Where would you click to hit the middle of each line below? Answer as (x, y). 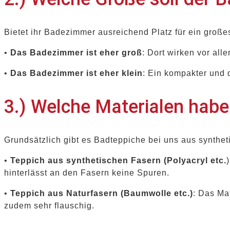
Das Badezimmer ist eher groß (76, 52)
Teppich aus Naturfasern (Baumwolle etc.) (102, 193)
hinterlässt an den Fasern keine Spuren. (87, 172)
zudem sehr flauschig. (49, 205)
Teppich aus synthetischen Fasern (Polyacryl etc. (118, 160)
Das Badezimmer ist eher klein (76, 73)
